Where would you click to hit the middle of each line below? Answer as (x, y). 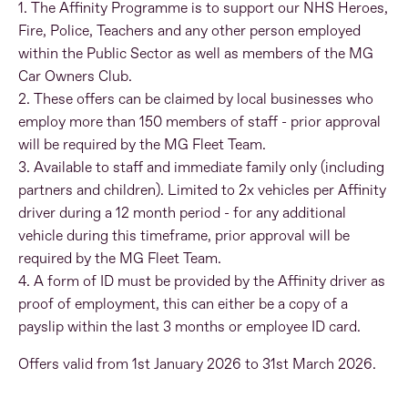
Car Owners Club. (75, 77)
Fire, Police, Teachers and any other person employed (189, 31)
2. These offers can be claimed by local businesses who (196, 100)
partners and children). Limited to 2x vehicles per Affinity (202, 191)
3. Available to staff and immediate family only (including (201, 168)
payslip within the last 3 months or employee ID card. (189, 327)
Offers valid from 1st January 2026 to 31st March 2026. (197, 365)
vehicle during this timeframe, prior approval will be (184, 236)
